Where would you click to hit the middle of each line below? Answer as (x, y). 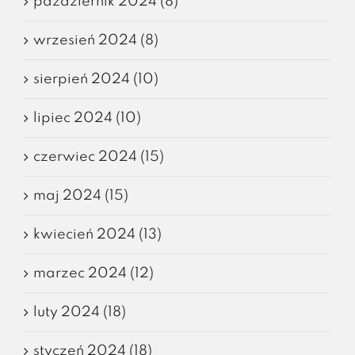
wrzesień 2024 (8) (96, 40)
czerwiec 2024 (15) (99, 157)
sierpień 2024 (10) (96, 79)
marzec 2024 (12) (94, 273)
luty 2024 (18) (80, 312)
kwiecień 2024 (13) (97, 234)
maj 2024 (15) (81, 195)
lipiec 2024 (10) (87, 118)
